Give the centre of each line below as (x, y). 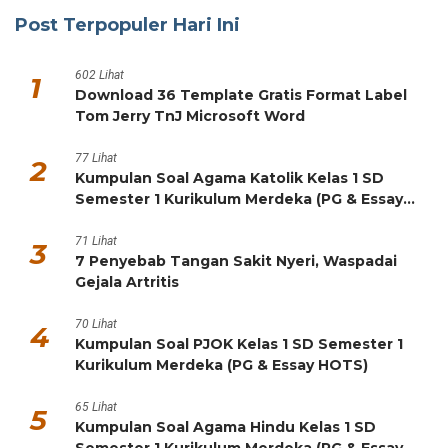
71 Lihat (96, 240)
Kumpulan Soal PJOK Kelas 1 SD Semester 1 (239, 343)
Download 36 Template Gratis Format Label (241, 94)
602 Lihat (99, 74)
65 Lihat (96, 406)
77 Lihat (96, 157)
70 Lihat (96, 323)
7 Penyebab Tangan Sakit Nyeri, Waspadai (236, 260)
